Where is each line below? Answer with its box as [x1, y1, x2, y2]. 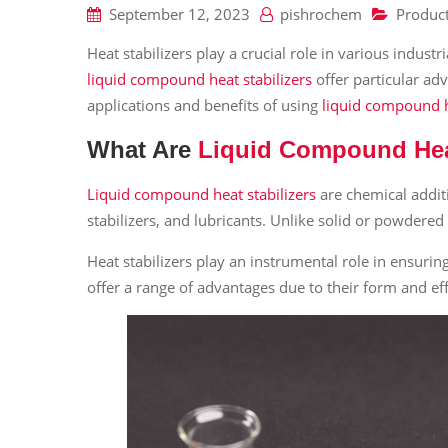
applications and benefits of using [87, 95, 322, 115]
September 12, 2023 [109, 4, 250, 24]
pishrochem [280, 4, 362, 24]
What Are [87, 136, 198, 163]
